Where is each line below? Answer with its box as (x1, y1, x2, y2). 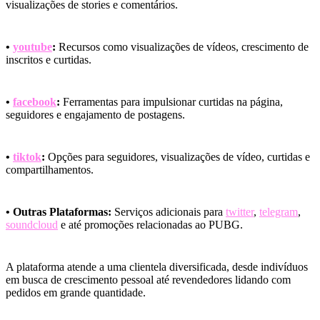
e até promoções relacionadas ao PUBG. (58, 219, 243, 231)
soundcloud (6, 219, 58, 231)
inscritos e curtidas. (6, 54, 91, 66)
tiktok (13, 151, 41, 164)
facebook (13, 96, 56, 109)
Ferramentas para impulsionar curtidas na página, (60, 96, 283, 109)
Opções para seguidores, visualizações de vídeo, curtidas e (45, 151, 310, 164)
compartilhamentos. (6, 164, 94, 176)
